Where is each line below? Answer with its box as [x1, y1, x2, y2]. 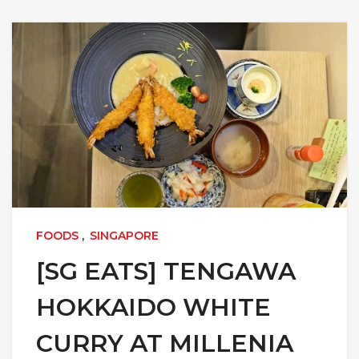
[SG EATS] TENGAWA [36, 256, 296, 287]
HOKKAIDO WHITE [36, 292, 271, 323]
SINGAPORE [90, 228, 159, 244]
